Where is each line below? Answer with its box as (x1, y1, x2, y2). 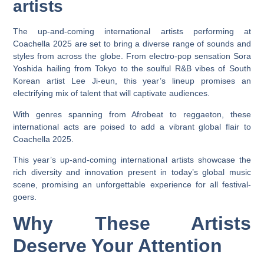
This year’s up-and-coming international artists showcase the (13, 155, 251, 165)
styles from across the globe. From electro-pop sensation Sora (13, 51, 251, 61)
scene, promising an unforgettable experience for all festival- (13, 180, 251, 190)
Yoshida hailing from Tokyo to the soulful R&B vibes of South (13, 64, 251, 74)
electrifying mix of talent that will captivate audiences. (13, 88, 210, 98)
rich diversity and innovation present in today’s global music (13, 167, 251, 177)
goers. (13, 192, 37, 202)
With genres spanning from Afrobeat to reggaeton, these (13, 109, 251, 119)
